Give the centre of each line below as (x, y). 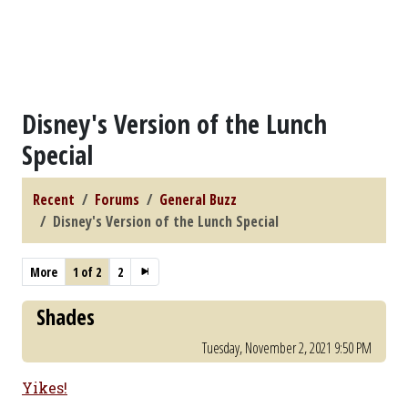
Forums (117, 199)
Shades (66, 317)
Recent (54, 199)
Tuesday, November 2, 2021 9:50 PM (287, 348)
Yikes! (45, 388)
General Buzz (198, 199)
